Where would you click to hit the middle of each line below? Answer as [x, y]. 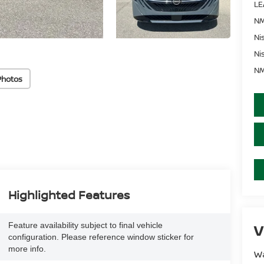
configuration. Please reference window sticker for [101, 237]
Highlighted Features [69, 195]
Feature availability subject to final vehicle [85, 225]
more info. [27, 249]
